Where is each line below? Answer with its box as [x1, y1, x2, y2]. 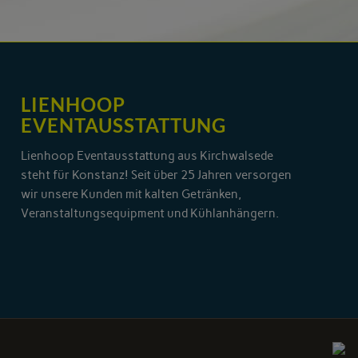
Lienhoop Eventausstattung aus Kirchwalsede [21, 149, 274, 164]
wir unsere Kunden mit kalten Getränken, [21, 187, 242, 202]
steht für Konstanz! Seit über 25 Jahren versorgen [21, 168, 292, 183]
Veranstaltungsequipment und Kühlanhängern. [21, 206, 280, 221]
